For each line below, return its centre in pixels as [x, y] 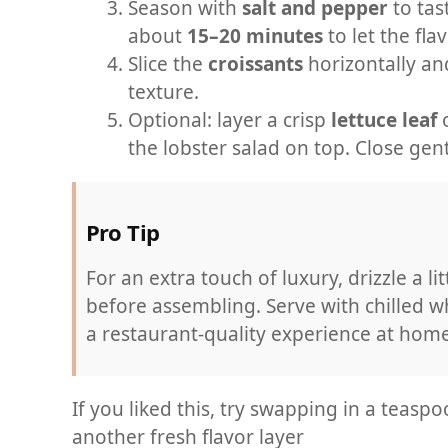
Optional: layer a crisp [229, 120]
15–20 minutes [255, 36]
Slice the [168, 64]
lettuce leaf [384, 120]
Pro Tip [122, 231]
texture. [163, 92]
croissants [255, 64]
